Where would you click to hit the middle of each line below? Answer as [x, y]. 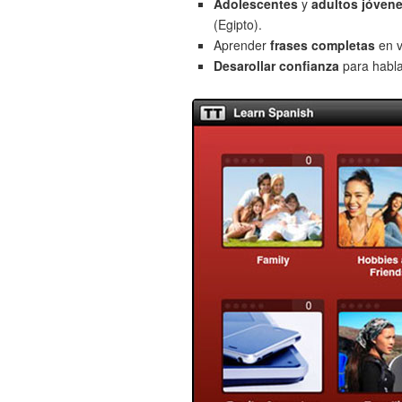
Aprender [242, 45]
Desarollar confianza [276, 66]
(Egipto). [238, 24]
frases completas [323, 45]
